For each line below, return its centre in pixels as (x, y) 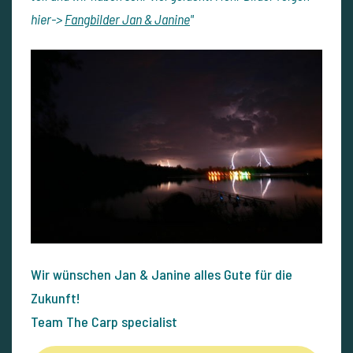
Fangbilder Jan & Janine (127, 19)
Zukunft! (56, 298)
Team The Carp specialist (104, 322)
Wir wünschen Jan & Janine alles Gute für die (162, 275)
